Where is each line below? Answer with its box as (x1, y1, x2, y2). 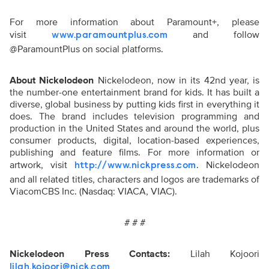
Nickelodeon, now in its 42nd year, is (97, 74, 259, 86)
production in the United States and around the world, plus (10, 122, 259, 134)
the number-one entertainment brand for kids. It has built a (10, 86, 259, 98)
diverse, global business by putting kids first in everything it (10, 98, 259, 110)
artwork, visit (10, 159, 75, 171)
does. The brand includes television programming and (10, 110, 259, 122)
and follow (168, 29, 259, 41)
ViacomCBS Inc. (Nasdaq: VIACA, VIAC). (10, 186, 177, 198)
